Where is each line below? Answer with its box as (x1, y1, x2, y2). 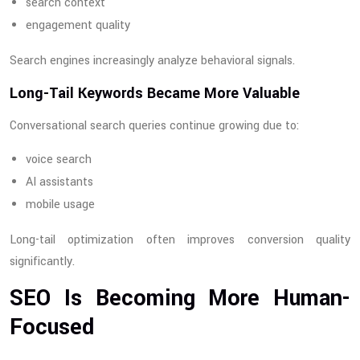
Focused (10, 312, 94, 344)
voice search (26, 151, 92, 169)
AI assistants (26, 174, 93, 191)
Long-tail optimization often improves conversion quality (10, 231, 350, 249)
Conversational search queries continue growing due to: (10, 117, 299, 135)
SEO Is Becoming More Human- (10, 283, 350, 315)
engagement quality (26, 17, 130, 35)
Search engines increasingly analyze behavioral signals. (10, 52, 295, 70)
